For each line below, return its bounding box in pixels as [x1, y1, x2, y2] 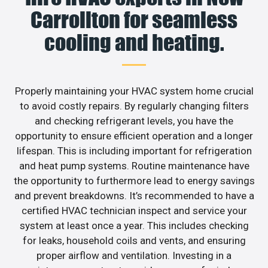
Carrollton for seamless [31, 6, 237, 33]
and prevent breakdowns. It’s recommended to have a [14, 189, 254, 202]
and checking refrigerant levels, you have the [35, 114, 233, 127]
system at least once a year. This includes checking [19, 219, 249, 232]
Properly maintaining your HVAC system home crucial [14, 84, 254, 97]
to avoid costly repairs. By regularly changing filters [19, 99, 249, 112]
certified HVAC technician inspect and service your [21, 204, 247, 217]
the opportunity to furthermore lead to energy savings [13, 174, 255, 187]
